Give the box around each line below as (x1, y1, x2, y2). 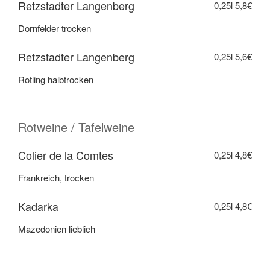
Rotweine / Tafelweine (18, 118, 134, 136)
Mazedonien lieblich (18, 222, 95, 236)
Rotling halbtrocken (18, 73, 93, 86)
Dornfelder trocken (18, 22, 91, 35)
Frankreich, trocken (18, 171, 94, 184)
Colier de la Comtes (18, 146, 113, 163)
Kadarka (18, 198, 58, 214)
